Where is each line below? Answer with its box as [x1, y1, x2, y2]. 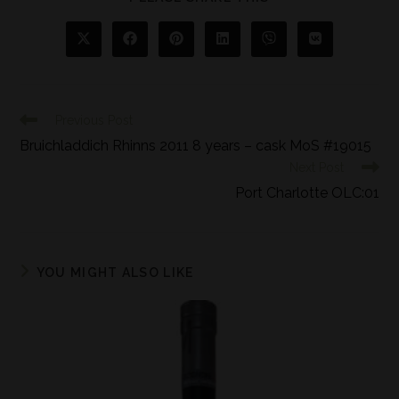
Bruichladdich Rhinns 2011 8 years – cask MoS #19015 [20, 137, 372, 155]
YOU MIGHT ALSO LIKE [36, 265, 194, 281]
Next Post [289, 160, 344, 175]
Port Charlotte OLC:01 [234, 184, 379, 202]
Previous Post [55, 113, 134, 128]
